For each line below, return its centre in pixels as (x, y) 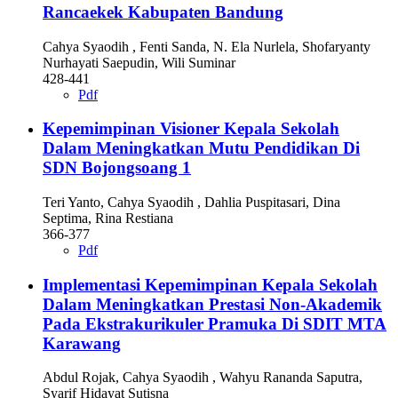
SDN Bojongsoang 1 (117, 168)
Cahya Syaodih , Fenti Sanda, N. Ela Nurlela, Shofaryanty (207, 46)
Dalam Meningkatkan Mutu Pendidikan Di (201, 148)
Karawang (82, 343)
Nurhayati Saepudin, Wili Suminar (139, 62)
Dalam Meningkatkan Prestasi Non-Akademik (212, 304)
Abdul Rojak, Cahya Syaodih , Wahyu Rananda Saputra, (203, 378)
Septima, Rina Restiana (108, 218)
